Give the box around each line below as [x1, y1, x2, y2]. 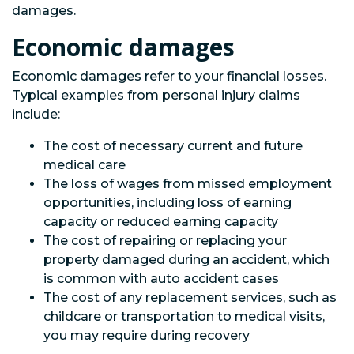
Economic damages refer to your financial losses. [12, 68, 326, 84]
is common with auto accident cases [43, 270, 279, 286]
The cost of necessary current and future [43, 137, 303, 153]
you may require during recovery [43, 327, 250, 343]
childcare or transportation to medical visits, [43, 308, 325, 324]
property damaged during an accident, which [43, 251, 330, 267]
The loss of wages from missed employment [43, 175, 332, 191]
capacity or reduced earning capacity [43, 213, 278, 229]
